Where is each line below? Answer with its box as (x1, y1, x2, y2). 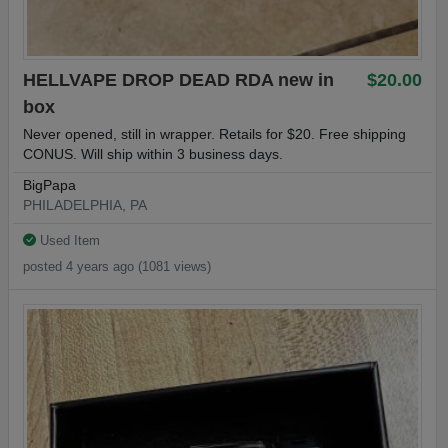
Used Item (36, 232, 100, 248)
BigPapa (23, 178, 76, 194)
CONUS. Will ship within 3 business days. (23, 146, 283, 162)
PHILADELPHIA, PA (23, 198, 147, 214)
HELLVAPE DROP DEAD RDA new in (23, 70, 334, 91)
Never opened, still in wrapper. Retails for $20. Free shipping (23, 126, 406, 142)
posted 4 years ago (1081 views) (23, 258, 211, 274)
